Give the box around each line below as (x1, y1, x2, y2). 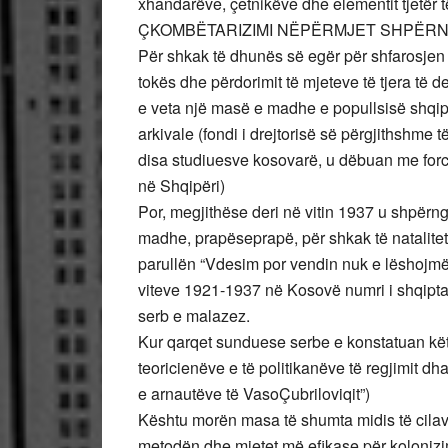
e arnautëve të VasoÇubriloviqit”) (138, 382, 370, 405)
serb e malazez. (138, 304, 250, 327)
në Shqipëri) (138, 174, 225, 197)
